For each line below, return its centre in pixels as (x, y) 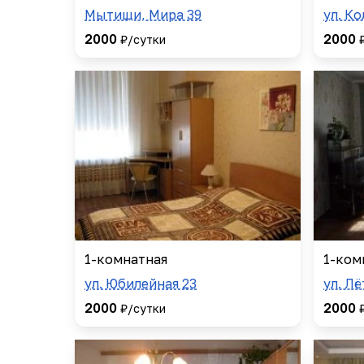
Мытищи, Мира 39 (143, 15)
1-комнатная (126, 259)
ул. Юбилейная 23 (141, 283)
